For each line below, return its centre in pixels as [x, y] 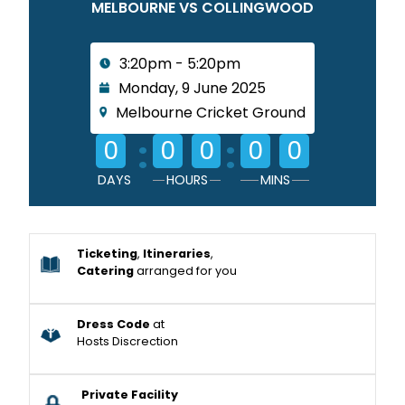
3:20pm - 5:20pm [179, 63]
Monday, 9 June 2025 [192, 88]
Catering [106, 270]
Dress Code [114, 324]
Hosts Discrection [128, 341]
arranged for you [186, 270]
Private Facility [129, 394]
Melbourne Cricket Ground [210, 112]
